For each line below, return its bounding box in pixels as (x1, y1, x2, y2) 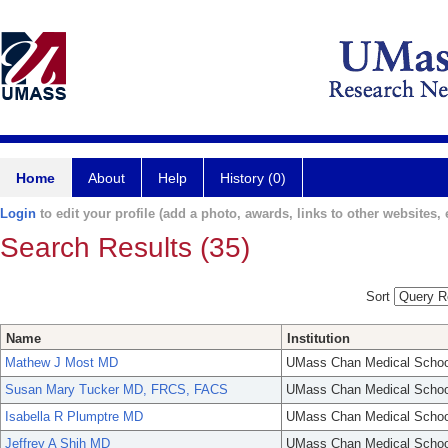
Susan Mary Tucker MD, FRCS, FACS (5, 382, 228, 398)
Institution (287, 331, 350, 347)
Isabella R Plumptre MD (5, 409, 143, 425)
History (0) (220, 170, 286, 186)
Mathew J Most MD (5, 355, 118, 371)
